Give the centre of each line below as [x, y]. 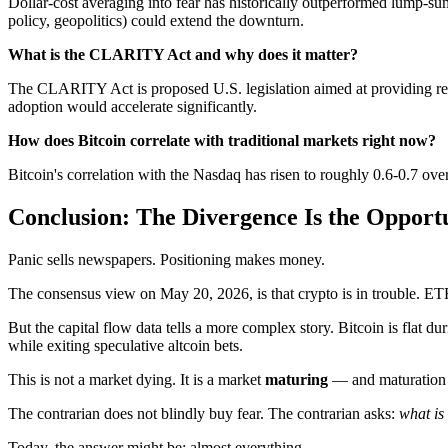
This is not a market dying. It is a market [136, 380]
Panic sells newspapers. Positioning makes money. [166, 260]
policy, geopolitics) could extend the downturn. [156, 21]
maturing [296, 380]
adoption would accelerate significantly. [132, 107]
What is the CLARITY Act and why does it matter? [183, 55]
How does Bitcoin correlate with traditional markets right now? [222, 141]
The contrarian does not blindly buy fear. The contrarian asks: [203, 414]
